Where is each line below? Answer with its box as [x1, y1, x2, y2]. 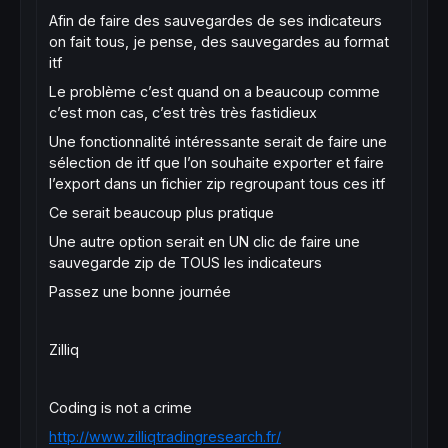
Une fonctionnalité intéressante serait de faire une [49, 133, 387, 150]
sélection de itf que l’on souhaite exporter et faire [49, 154, 384, 171]
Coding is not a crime [49, 399, 196, 416]
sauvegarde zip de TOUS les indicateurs [49, 254, 322, 271]
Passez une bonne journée [49, 283, 231, 300]
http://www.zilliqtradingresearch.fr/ [49, 428, 281, 445]
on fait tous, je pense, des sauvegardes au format [49, 33, 389, 50]
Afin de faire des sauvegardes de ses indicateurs [49, 12, 382, 29]
